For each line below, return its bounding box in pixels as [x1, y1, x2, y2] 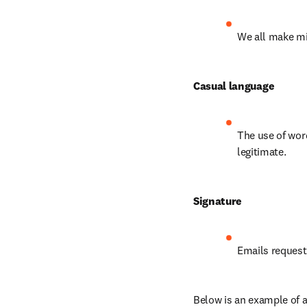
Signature [193, 194, 243, 208]
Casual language [193, 79, 275, 93]
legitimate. [237, 145, 286, 158]
